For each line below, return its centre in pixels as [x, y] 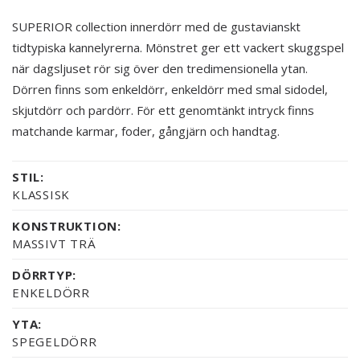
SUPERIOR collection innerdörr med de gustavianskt [156, 26]
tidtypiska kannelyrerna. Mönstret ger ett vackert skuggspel [178, 47]
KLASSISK [41, 194]
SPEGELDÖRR [55, 341]
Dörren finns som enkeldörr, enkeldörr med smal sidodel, [170, 89]
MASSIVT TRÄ [54, 243]
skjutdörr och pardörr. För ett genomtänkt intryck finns [163, 110]
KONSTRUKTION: [67, 225]
